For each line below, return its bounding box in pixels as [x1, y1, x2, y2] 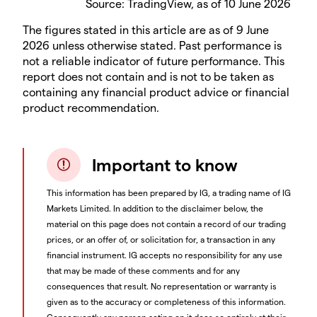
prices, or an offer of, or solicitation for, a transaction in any [47, 234, 275, 244]
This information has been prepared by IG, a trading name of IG [47, 187, 291, 197]
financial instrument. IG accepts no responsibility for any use [47, 249, 282, 260]
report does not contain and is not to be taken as [23, 69, 274, 83]
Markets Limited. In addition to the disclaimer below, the [47, 202, 263, 213]
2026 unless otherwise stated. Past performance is [23, 38, 282, 52]
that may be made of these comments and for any [47, 265, 240, 275]
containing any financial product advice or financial [23, 84, 289, 98]
